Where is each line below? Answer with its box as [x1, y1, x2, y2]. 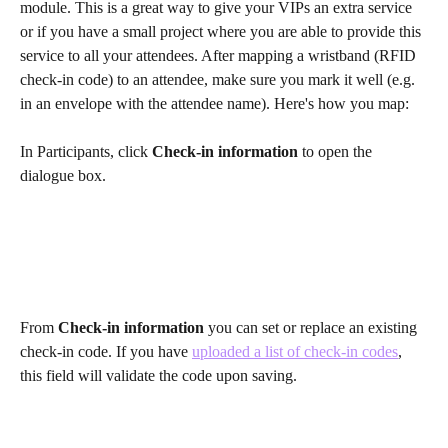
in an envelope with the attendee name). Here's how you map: [20, 95, 409, 112]
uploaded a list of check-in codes [192, 343, 398, 360]
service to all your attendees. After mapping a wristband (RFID [20, 47, 420, 64]
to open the [298, 143, 376, 160]
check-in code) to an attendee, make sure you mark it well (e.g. [20, 71, 419, 88]
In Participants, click [20, 143, 152, 160]
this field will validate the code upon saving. [20, 367, 297, 384]
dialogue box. [20, 167, 106, 184]
